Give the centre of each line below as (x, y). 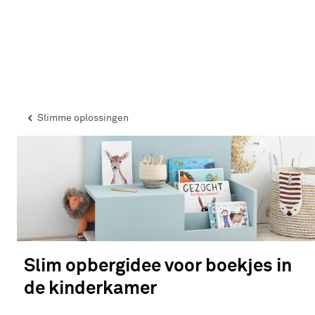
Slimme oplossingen (83, 118)
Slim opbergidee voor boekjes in (158, 266)
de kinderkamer (90, 289)
